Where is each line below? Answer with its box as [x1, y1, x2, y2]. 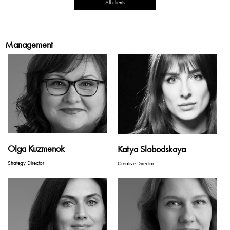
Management [5, 39, 53, 51]
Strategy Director [8, 159, 44, 167]
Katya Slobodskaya [118, 143, 186, 155]
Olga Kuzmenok [8, 143, 65, 155]
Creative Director [118, 159, 154, 167]
